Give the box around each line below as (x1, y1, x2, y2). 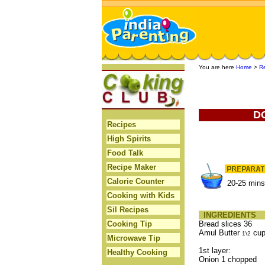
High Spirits (107, 134, 151, 143)
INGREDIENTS (198, 211, 256, 219)
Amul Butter (198, 228, 242, 237)
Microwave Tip (107, 234, 160, 243)
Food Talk (107, 148, 143, 157)
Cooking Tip (107, 219, 152, 228)
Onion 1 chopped (198, 255, 257, 264)
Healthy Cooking (107, 248, 167, 257)
